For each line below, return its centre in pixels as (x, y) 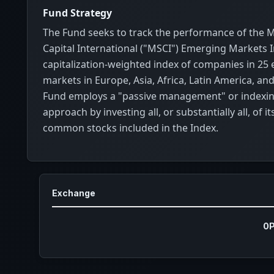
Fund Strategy (77, 13)
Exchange (74, 193)
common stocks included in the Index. (131, 128)
